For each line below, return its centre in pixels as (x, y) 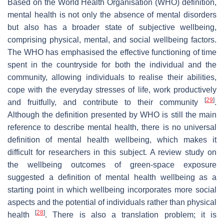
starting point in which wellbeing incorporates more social (112, 189)
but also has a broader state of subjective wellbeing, (112, 27)
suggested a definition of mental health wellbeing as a (112, 177)
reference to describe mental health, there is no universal (112, 127)
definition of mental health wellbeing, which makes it (112, 139)
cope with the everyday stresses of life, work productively (112, 89)
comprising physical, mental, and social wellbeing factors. (112, 39)
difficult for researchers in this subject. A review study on (112, 152)
